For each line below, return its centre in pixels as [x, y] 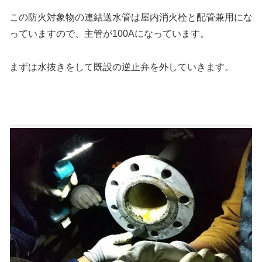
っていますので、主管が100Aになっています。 [109, 34]
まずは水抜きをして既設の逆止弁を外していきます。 [122, 67]
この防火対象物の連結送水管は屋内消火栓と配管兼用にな [131, 18]
